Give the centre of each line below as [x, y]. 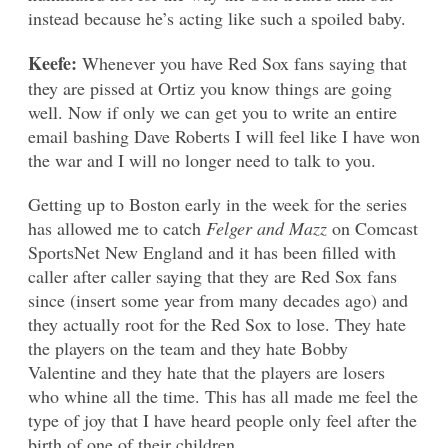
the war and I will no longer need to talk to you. [202, 159]
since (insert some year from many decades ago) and [218, 299]
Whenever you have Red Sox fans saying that [244, 62]
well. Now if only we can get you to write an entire [212, 111]
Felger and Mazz [266, 227]
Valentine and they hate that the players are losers [206, 371]
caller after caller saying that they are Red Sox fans [212, 275]
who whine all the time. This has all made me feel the [223, 395]
